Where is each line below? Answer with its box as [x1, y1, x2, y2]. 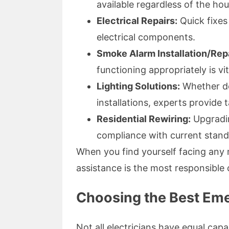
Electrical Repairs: [97, 15, 177, 27]
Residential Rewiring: [97, 113, 191, 125]
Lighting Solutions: [97, 81, 180, 92]
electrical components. [97, 32, 195, 43]
